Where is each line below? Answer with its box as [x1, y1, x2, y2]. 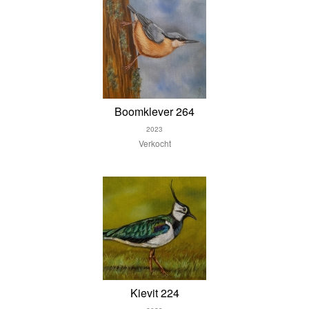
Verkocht [138, 137, 171, 149]
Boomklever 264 [114, 103, 195, 119]
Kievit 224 [130, 285, 179, 301]
